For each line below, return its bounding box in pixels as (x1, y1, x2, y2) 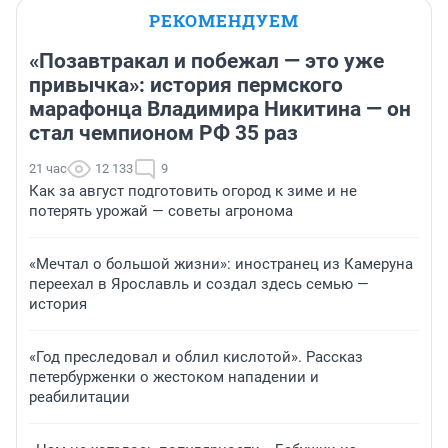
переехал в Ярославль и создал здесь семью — (29, 274, 369, 293)
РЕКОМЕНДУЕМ (149, 8, 299, 32)
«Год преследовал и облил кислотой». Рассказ (29, 347, 363, 366)
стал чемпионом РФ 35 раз (29, 120, 298, 145)
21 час (29, 160, 67, 176)
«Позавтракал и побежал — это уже (29, 48, 384, 73)
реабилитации (29, 387, 130, 406)
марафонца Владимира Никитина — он (29, 96, 411, 121)
